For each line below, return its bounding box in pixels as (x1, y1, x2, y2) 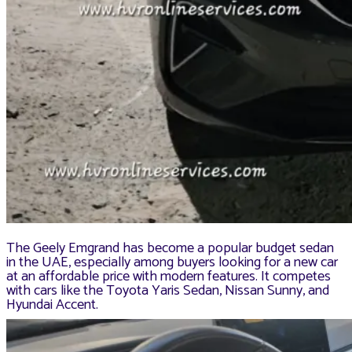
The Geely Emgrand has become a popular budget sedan (6, 236, 334, 260)
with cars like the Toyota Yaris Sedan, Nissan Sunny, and (6, 278, 329, 302)
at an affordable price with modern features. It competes (6, 264, 331, 288)
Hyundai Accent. (6, 292, 98, 317)
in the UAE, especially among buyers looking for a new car (6, 250, 338, 274)
